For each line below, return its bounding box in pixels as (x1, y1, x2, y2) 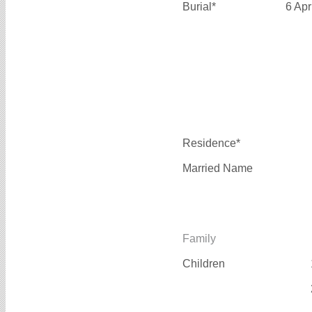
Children (182, 257, 228, 270)
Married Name (182, 162, 253, 174)
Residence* (182, 136, 240, 149)
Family (182, 232, 216, 244)
